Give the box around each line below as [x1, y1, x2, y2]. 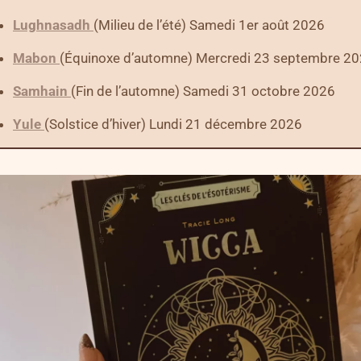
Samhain [13, 83, 68, 100]
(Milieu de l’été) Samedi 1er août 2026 [93, 17, 325, 34]
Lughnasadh [13, 17, 90, 34]
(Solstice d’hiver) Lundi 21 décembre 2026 [44, 116, 302, 133]
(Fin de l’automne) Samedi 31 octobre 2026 [71, 83, 335, 100]
